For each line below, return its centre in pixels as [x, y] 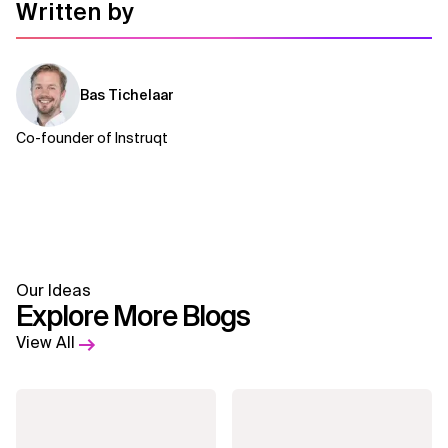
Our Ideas [53, 290]
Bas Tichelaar [127, 95]
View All [45, 342]
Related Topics [68, 36]
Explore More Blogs [133, 316]
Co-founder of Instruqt [92, 138]
